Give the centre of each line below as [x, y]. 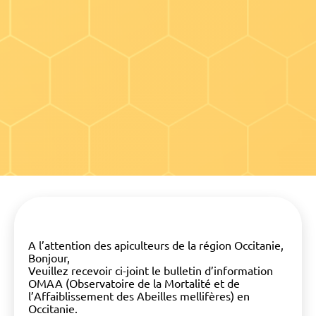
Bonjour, [49, 258]
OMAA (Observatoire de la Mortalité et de [134, 283]
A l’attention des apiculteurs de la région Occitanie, [156, 245]
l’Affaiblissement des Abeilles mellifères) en [139, 296]
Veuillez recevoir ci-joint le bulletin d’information [151, 271]
